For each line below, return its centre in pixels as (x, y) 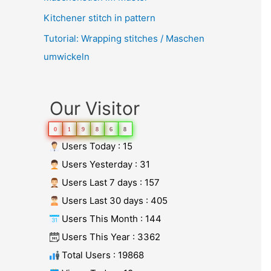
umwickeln (67, 56)
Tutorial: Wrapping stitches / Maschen (124, 38)
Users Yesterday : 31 (105, 164)
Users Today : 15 (96, 146)
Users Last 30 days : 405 (113, 200)
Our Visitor (95, 108)
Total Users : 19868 (102, 255)
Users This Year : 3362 (110, 237)
